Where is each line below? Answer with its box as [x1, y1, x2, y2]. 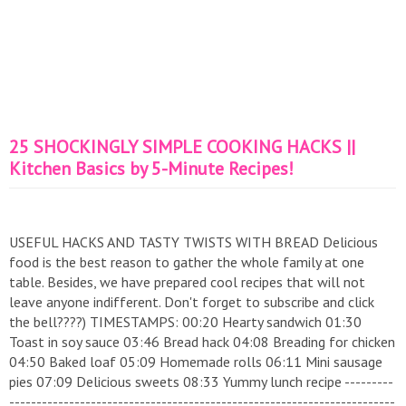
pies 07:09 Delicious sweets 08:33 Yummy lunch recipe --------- [9, 372, 393, 391]
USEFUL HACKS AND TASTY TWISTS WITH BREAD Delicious [9, 233, 378, 251]
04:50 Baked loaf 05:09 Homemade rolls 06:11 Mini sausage [9, 353, 382, 371]
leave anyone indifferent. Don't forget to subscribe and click [9, 293, 374, 311]
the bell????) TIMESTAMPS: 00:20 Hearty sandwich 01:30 [9, 313, 362, 331]
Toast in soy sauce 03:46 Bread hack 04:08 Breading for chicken [9, 333, 395, 351]
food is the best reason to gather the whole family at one [9, 253, 364, 271]
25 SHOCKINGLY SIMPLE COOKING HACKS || [9, 135, 355, 159]
